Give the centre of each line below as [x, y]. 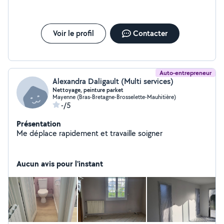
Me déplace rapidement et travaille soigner [89, 133]
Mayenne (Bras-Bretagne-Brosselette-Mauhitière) [114, 97]
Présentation [39, 123]
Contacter [150, 33]
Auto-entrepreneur [185, 73]
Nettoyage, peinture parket [88, 90]
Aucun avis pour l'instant [60, 163]
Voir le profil [73, 33]
